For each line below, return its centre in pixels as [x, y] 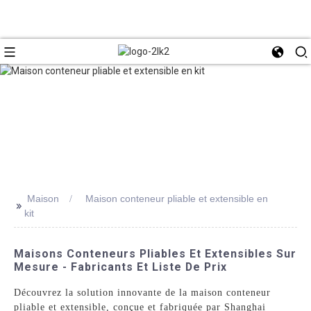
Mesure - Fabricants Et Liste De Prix [121, 267]
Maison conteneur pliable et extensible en [177, 198]
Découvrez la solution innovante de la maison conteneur [143, 292]
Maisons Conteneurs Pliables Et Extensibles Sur [155, 253]
